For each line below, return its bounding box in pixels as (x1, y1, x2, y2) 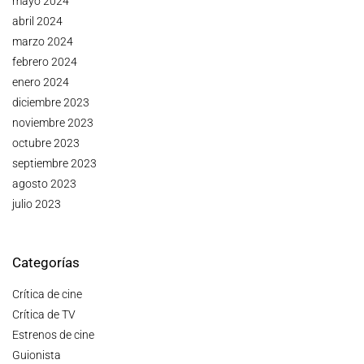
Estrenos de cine (12, 328, 94, 342)
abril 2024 (12, 15, 63, 28)
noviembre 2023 (12, 116, 93, 130)
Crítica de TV (12, 308, 76, 322)
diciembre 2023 (12, 96, 89, 110)
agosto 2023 (12, 177, 76, 191)
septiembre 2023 (12, 157, 97, 171)
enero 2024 (12, 76, 69, 89)
